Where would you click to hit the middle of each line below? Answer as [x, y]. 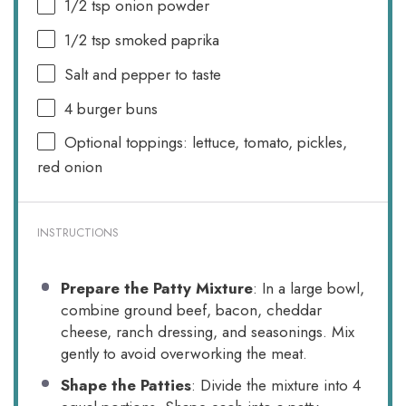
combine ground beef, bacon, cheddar [191, 309]
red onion [70, 167]
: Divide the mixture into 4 [275, 385]
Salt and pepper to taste [143, 74]
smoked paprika [165, 40]
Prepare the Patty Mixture [156, 288]
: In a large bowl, [308, 288]
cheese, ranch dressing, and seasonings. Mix [207, 331]
